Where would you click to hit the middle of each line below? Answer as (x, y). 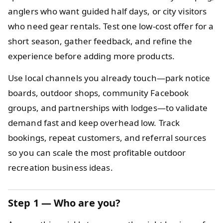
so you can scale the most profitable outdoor (97, 152)
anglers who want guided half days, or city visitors (108, 11)
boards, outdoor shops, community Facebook (99, 93)
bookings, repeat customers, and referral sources (107, 137)
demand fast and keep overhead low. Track (94, 122)
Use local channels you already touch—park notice (109, 78)
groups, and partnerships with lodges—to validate (108, 108)
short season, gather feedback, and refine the (100, 41)
